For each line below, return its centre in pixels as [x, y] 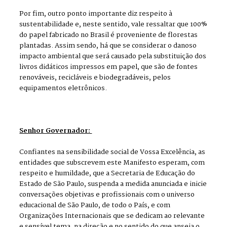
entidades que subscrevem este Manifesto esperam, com [112, 163]
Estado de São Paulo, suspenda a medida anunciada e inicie [113, 184]
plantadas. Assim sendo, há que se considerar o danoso [108, 46]
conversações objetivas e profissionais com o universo [107, 195]
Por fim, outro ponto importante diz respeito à [96, 14]
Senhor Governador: [56, 131]
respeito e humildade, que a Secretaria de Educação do [107, 174]
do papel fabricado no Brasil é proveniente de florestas [109, 35]
